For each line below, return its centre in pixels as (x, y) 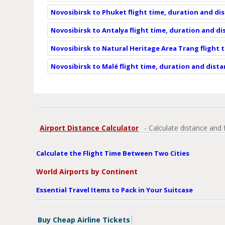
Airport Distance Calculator (89, 128)
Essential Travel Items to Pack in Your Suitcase (115, 190)
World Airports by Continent (87, 171)
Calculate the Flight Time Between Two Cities (113, 153)
